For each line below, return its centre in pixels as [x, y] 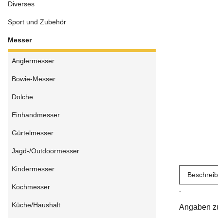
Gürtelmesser [33, 133]
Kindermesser [33, 169]
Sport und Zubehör [37, 22]
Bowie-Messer [34, 79]
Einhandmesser [36, 115]
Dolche [22, 97]
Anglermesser [33, 61]
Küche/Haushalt [36, 205]
